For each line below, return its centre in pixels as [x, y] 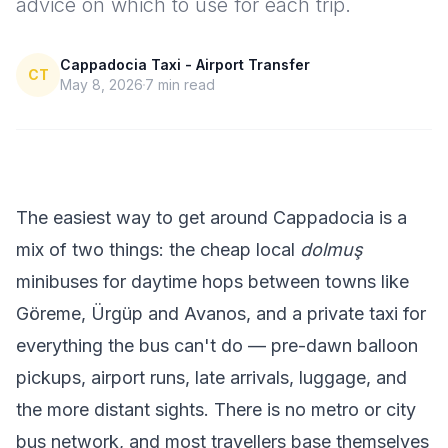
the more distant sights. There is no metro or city [216, 409]
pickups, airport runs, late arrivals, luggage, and [211, 377]
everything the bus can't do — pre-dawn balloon [217, 345]
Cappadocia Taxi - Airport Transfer [185, 64]
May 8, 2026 [101, 84]
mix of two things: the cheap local [158, 249]
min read [184, 84]
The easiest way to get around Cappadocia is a [211, 217]
